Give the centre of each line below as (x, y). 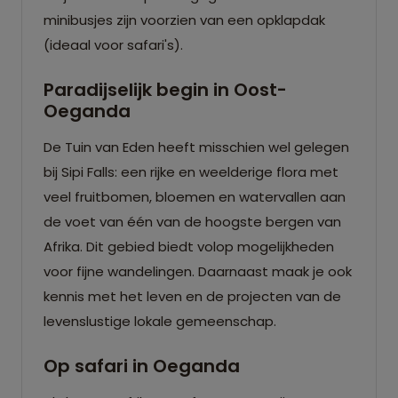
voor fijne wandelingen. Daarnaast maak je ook (198, 271)
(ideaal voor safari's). (113, 44)
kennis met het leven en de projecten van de (192, 296)
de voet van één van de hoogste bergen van (192, 221)
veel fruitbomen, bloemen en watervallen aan (195, 196)
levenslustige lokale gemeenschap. (160, 321)
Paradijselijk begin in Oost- (165, 89)
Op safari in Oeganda (142, 366)
